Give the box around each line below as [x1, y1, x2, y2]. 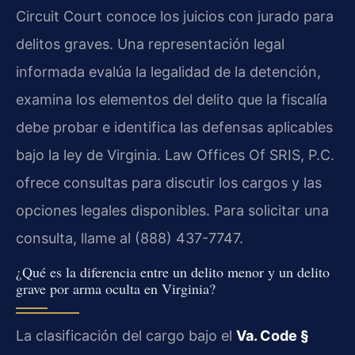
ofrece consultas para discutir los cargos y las [16, 174, 322, 192]
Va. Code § [236, 326, 309, 344]
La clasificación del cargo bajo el [16, 326, 236, 344]
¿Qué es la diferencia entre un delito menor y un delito [16, 261, 330, 281]
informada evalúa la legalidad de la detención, [16, 63, 321, 81]
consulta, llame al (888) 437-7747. [16, 230, 243, 247]
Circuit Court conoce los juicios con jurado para [16, 8, 334, 25]
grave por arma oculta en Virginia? [16, 278, 216, 298]
